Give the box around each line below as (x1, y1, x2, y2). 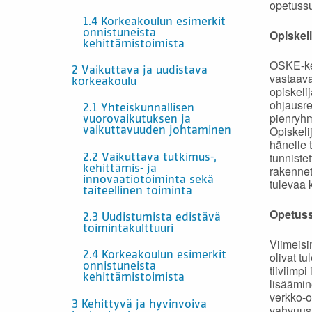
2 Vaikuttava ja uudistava (72, 65, 208, 77)
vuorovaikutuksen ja (83, 114, 191, 126)
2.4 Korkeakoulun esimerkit (83, 250, 226, 262)
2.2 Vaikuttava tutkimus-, (83, 152, 217, 164)
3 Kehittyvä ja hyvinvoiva (72, 299, 207, 311)
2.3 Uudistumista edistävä (83, 212, 221, 224)
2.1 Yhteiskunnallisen (83, 103, 194, 115)
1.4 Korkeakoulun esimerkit (83, 16, 226, 28)
